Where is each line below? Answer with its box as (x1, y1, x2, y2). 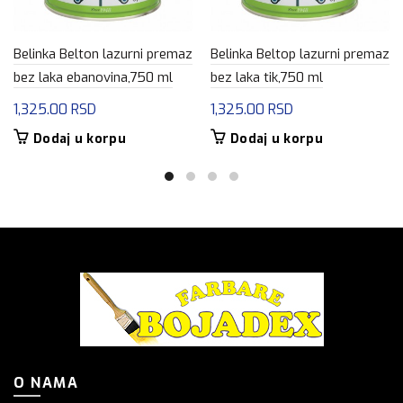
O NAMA (13, 373, 78, 392)
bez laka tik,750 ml (210, 68, 323, 86)
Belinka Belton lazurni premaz (13, 45, 193, 63)
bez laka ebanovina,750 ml (13, 68, 173, 86)
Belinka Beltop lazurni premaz (210, 45, 390, 63)
